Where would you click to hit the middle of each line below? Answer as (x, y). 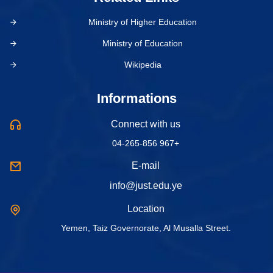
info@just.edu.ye (146, 185)
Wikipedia (143, 64)
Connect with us (146, 124)
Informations (136, 98)
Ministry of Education (143, 43)
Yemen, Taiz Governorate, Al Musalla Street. (146, 228)
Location (146, 208)
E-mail (146, 165)
